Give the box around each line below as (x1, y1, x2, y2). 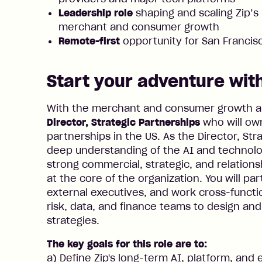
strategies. (47, 215, 99, 226)
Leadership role (58, 7, 133, 19)
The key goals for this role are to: (47, 238, 207, 250)
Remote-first (58, 35, 120, 47)
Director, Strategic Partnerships (47, 116, 200, 128)
